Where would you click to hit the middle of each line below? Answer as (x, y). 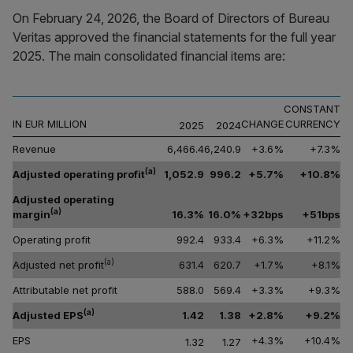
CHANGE (262, 124)
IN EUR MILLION (50, 124)
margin (32, 214)
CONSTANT (312, 109)
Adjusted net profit (58, 265)
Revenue (34, 149)
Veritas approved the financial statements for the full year (174, 37)
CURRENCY (313, 124)
